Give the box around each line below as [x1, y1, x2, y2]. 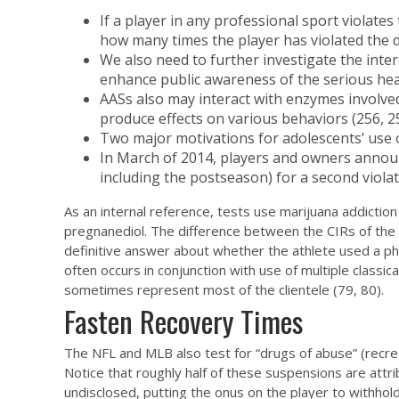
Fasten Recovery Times [64, 299, 303, 344]
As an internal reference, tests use [64, 202, 280, 221]
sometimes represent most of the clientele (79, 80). [64, 281, 384, 299]
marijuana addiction [280, 202, 397, 221]
